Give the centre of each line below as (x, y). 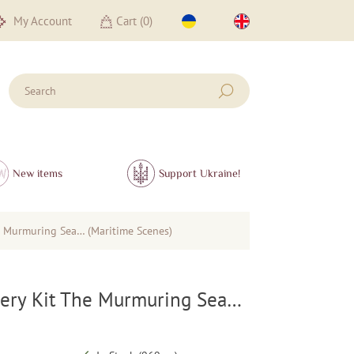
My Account (41, 21)
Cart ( (130, 21)
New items (38, 173)
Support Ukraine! (200, 173)
